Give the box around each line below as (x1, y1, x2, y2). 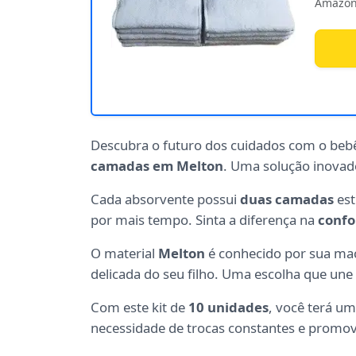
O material (91, 244, 158, 263)
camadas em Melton (91, 157, 223, 176)
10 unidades (188, 298, 269, 317)
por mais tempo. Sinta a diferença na (91, 211, 318, 230)
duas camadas (240, 190, 334, 209)
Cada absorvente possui (91, 190, 240, 209)
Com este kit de (91, 298, 188, 317)
